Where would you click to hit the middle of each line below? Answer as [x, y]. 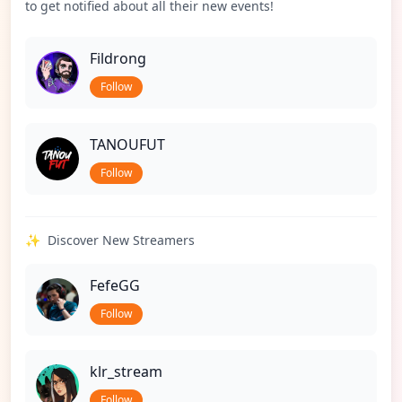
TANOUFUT [127, 144]
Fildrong [118, 58]
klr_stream [126, 371]
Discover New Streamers [121, 240]
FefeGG [115, 285]
